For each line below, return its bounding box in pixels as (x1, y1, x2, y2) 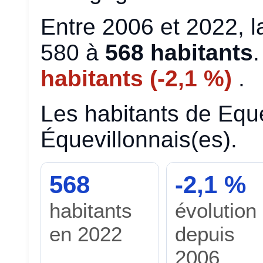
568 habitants (105, 40, 253, 65)
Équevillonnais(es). (41, 127, 237, 152)
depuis (174, 222, 235, 245)
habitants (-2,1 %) (41, 66, 238, 91)
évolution (174, 199, 257, 222)
